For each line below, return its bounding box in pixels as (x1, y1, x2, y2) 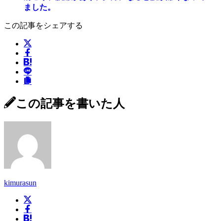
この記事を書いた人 (16, 97, 125, 110)
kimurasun (4, 179, 37, 187)
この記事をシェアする (4, 21, 83, 30)
